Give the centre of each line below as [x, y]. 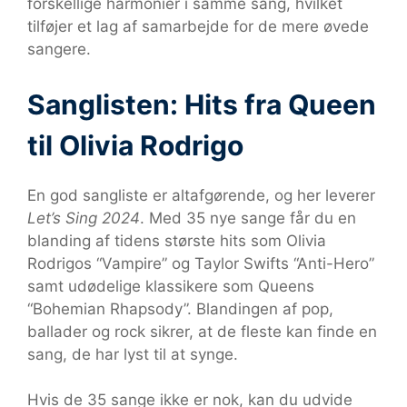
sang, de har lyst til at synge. [133, 354]
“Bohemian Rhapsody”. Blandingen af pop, [180, 308]
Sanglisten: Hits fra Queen [202, 104]
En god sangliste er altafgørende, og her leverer [201, 195]
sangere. [59, 49]
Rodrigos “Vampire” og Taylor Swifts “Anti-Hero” [201, 263]
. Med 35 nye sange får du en [248, 218]
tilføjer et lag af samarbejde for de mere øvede [198, 26]
